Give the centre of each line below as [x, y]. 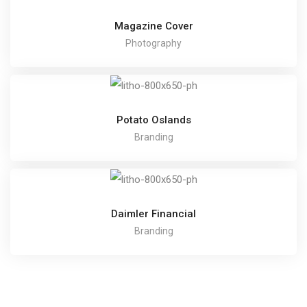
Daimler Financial [153, 213]
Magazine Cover [153, 26]
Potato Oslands [153, 120]
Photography [153, 43]
